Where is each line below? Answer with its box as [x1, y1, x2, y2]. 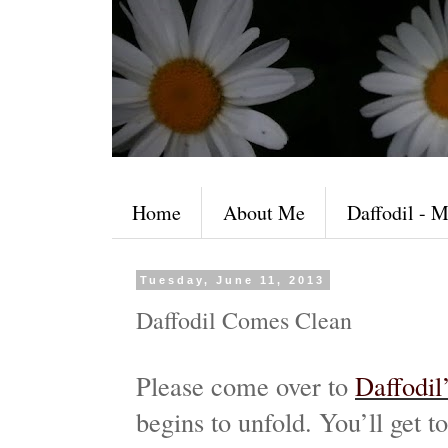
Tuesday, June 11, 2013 [140, 274, 326, 286]
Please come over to [136, 368, 355, 404]
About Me [223, 199, 305, 226]
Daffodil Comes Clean [136, 304, 352, 336]
